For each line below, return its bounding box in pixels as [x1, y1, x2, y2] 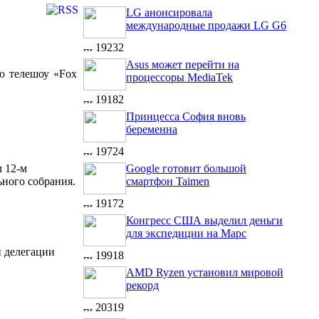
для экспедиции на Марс [126, 227, 246, 239]
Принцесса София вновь [126, 110, 246, 122]
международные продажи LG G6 [126, 19, 286, 31]
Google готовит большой [126, 162, 246, 174]
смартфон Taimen [126, 175, 209, 187]
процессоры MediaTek [126, 71, 233, 83]
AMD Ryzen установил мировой [126, 266, 283, 278]
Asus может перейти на [126, 58, 239, 70]
